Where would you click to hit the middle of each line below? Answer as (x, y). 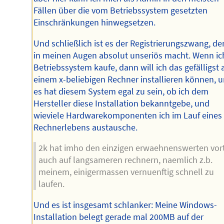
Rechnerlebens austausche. (86, 127)
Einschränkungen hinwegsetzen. (95, 22)
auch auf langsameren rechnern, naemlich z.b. (125, 160)
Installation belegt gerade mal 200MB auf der (119, 217)
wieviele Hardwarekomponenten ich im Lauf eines (128, 115)
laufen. (51, 184)
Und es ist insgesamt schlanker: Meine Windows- (125, 205)
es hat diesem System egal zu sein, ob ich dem (121, 91)
